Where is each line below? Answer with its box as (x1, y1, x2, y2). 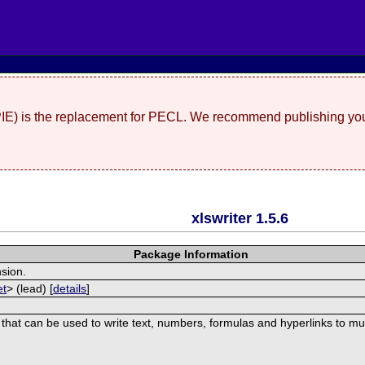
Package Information (133, 247, 248, 261)
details (53, 281, 87, 295)
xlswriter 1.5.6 (191, 209, 288, 226)
